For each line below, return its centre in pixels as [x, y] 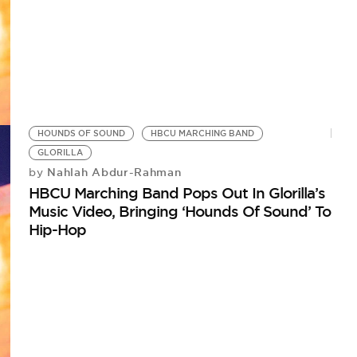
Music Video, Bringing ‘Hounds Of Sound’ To [180, 211]
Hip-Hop [58, 229]
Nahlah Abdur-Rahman [112, 172]
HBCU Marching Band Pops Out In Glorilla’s [177, 192]
